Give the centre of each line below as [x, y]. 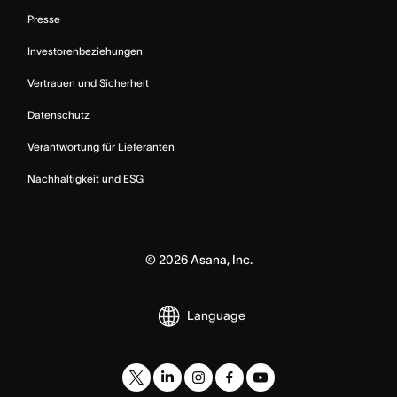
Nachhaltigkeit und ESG [86, 179]
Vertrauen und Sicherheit [88, 83]
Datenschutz [58, 115]
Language [216, 315]
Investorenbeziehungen [85, 51]
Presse [44, 19]
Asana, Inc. [220, 260]
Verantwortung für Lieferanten [101, 147]
